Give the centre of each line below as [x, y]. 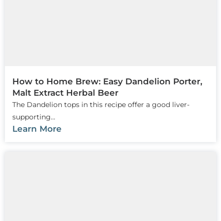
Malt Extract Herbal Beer [65, 92]
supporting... [34, 117]
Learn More [37, 129]
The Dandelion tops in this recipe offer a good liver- [101, 104]
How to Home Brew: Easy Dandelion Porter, [107, 81]
